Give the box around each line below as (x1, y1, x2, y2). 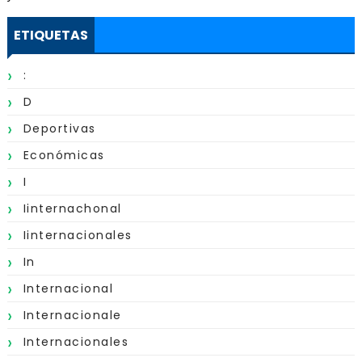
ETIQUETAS (13, 26, 88, 44)
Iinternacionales (23, 227, 133, 243)
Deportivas (23, 120, 96, 137)
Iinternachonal (23, 200, 122, 217)
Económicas (23, 147, 105, 163)
